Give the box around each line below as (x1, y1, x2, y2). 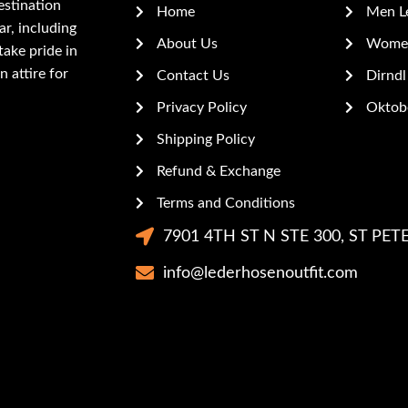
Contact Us (156, 67, 229, 83)
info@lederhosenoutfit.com (163, 264, 359, 281)
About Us (156, 36, 218, 51)
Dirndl (365, 67, 406, 83)
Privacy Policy (156, 99, 247, 115)
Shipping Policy (156, 131, 255, 147)
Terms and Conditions (156, 195, 295, 210)
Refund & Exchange (156, 163, 280, 178)
